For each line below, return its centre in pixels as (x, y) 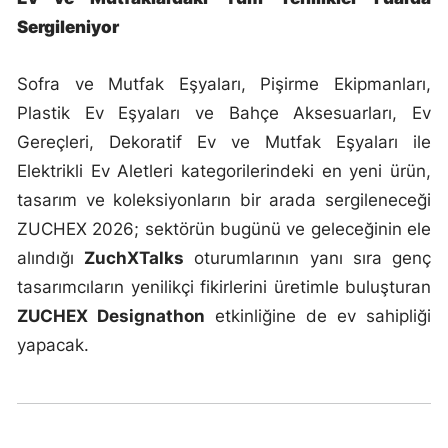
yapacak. (53, 344)
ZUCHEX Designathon (111, 315)
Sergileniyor (68, 26)
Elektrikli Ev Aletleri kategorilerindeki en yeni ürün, (224, 170)
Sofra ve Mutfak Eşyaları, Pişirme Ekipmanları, (224, 83)
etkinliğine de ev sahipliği (318, 315)
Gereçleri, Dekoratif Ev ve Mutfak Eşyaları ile (224, 141)
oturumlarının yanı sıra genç (308, 257)
